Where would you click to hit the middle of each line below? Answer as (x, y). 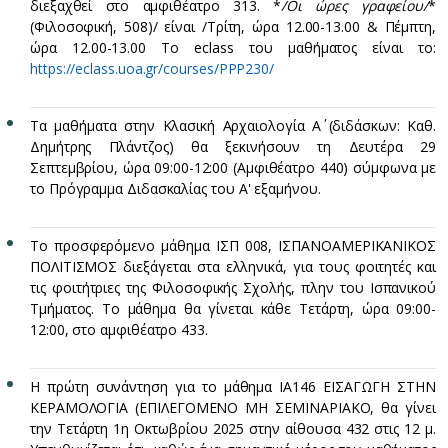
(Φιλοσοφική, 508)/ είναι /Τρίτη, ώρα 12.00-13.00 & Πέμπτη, (233, 27)
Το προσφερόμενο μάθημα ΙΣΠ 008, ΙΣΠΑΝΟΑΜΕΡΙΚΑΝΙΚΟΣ (233, 246)
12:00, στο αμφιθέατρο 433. (119, 330)
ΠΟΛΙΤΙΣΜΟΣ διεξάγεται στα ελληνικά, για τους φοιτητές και (233, 267)
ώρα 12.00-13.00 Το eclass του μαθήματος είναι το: (233, 48)
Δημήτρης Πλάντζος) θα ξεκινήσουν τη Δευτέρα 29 (233, 147)
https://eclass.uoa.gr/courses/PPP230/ (152, 69)
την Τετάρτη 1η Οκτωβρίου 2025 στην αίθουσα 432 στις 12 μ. (233, 429)
